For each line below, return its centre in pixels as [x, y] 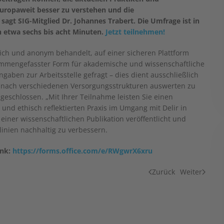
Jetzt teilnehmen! [135, 32]
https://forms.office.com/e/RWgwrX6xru [82, 151]
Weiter [191, 172]
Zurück [163, 172]
